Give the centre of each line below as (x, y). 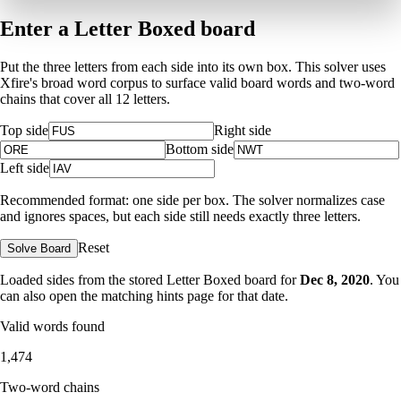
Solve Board (39, 248)
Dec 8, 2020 (335, 279)
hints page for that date (221, 295)
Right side (243, 130)
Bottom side (200, 149)
